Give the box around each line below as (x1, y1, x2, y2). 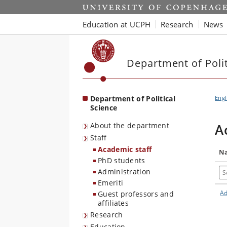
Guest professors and (98, 189, 174, 199)
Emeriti (98, 178, 124, 187)
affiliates (98, 198, 129, 208)
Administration (98, 167, 151, 176)
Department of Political (90, 94, 175, 103)
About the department (90, 121, 169, 130)
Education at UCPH (83, 19, 151, 29)
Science (90, 103, 118, 112)
